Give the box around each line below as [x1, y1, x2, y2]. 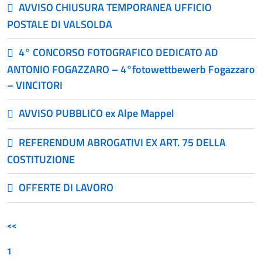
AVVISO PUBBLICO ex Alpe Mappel [19, 105, 174, 121]
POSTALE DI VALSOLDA [7, 16, 112, 32]
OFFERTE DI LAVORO [19, 180, 113, 195]
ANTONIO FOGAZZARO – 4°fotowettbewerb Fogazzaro [7, 61, 255, 77]
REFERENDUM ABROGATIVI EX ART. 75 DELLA [19, 135, 226, 150]
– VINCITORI [7, 77, 63, 93]
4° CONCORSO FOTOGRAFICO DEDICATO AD [19, 44, 218, 60]
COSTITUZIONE [7, 151, 75, 167]
